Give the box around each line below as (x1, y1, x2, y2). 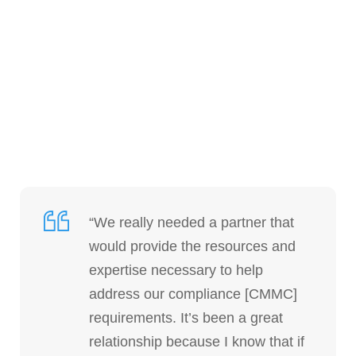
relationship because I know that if (89, 333, 304, 350)
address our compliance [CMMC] (89, 285, 297, 302)
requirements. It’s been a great (89, 309, 283, 326)
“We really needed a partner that (89, 214, 294, 230)
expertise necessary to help (89, 261, 263, 278)
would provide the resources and (89, 238, 296, 254)
